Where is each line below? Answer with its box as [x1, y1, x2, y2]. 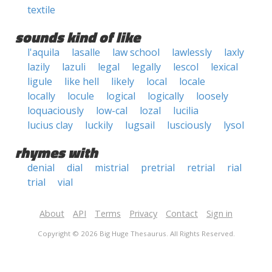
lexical [211, 60, 238, 73]
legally [132, 60, 161, 73]
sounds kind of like [15, 26, 140, 48]
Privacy [129, 208, 157, 219]
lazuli [62, 60, 86, 73]
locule [67, 89, 94, 103]
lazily [27, 60, 50, 73]
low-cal [96, 104, 127, 117]
